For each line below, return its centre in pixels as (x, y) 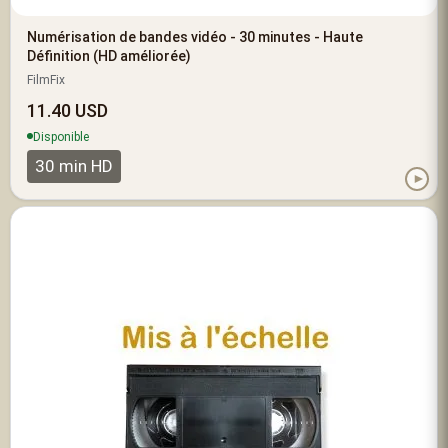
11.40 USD (67, 110)
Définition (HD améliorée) (109, 55)
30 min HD (74, 165)
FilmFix (46, 79)
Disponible (61, 136)
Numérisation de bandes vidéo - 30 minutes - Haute (195, 36)
